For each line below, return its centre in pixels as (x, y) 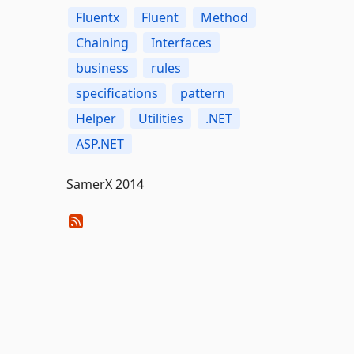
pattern (202, 93)
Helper (96, 119)
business (102, 68)
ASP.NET (100, 144)
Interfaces (181, 43)
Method (224, 17)
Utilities (160, 119)
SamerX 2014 (105, 184)
